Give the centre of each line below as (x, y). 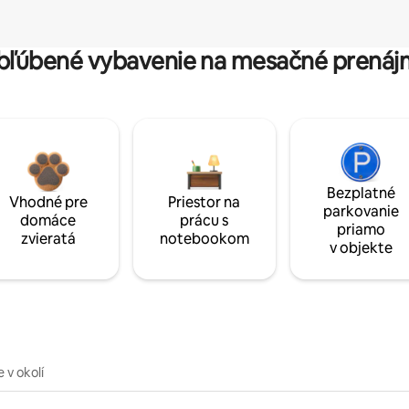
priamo (361, 230)
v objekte (361, 248)
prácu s (204, 221)
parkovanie (361, 212)
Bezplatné (361, 194)
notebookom (204, 239)
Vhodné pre (48, 203)
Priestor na (204, 203)
